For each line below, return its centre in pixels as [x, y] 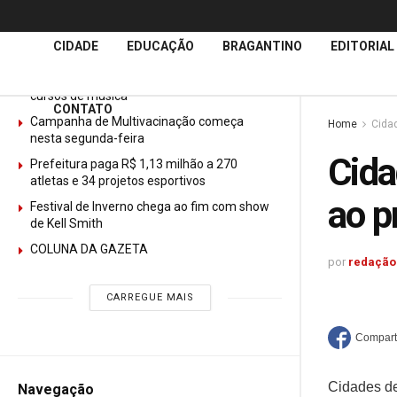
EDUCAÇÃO [160, 46]
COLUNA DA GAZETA [90, 249]
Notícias [97, 33]
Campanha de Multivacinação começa [137, 121]
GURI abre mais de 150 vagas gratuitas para [152, 79]
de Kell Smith [66, 223]
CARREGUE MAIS [150, 297]
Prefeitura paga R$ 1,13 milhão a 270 [134, 164]
